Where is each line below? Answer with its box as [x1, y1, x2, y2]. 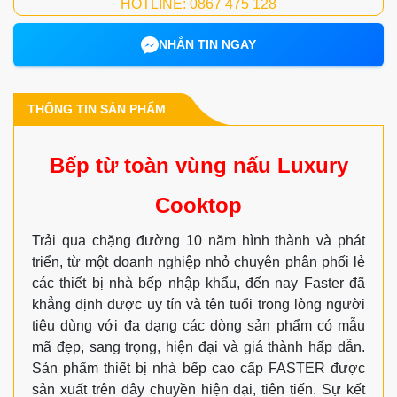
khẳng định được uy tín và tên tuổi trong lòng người [32, 297, 365, 313]
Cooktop [155, 193, 242, 218]
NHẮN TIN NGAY [159, 37, 256, 52]
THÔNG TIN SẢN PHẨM [27, 102, 166, 117]
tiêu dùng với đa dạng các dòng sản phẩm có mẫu [32, 318, 365, 334]
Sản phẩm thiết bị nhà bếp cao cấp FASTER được [32, 361, 365, 377]
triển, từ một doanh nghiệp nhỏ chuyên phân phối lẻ [32, 254, 365, 270]
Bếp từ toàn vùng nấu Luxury [49, 153, 348, 178]
